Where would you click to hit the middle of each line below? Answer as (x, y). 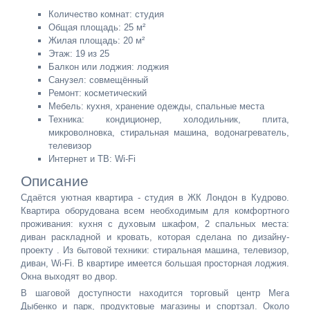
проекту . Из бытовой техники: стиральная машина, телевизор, (155, 250)
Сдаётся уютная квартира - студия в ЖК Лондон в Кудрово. (155, 197)
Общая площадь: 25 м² (97, 27)
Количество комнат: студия (106, 14)
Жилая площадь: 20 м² (97, 40)
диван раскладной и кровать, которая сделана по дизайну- (155, 237)
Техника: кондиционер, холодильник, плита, (169, 119)
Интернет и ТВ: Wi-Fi (92, 158)
